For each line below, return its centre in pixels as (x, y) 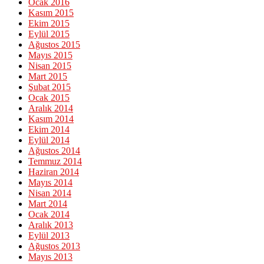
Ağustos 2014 (54, 151)
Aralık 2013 (51, 225)
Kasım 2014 (51, 119)
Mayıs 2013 (50, 257)
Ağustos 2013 (54, 246)
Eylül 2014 (49, 140)
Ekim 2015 (49, 24)
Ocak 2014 (49, 214)
